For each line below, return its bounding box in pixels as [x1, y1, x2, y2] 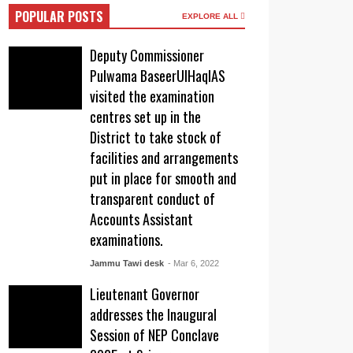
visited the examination [90, 86, 215, 106]
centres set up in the [90, 106, 202, 127]
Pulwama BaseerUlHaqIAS [90, 65, 226, 86]
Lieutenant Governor [90, 284, 200, 304]
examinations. [90, 229, 164, 250]
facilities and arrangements [90, 147, 239, 168]
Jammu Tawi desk [90, 258, 165, 268]
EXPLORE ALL [182, 12, 240, 20]
